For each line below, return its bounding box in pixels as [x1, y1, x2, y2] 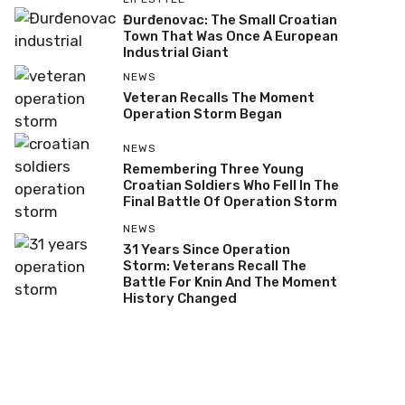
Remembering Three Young [122, 160, 304, 177]
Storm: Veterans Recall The [122, 258, 306, 274]
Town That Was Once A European [122, 28, 338, 44]
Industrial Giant [122, 44, 229, 61]
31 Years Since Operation [122, 241, 290, 258]
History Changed [122, 290, 237, 306]
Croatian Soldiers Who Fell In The [122, 176, 339, 193]
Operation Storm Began [122, 106, 282, 122]
